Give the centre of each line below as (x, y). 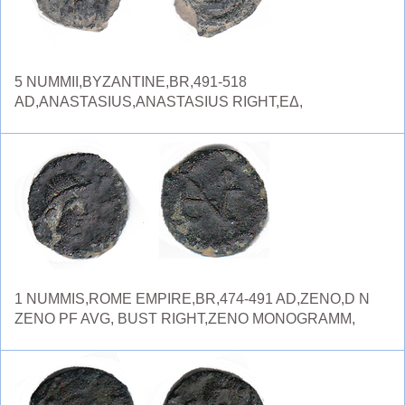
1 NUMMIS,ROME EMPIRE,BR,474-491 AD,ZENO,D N (192, 299)
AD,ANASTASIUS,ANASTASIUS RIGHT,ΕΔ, (159, 102)
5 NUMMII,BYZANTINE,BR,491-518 (131, 82)
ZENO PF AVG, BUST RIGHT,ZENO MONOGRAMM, (185, 319)
